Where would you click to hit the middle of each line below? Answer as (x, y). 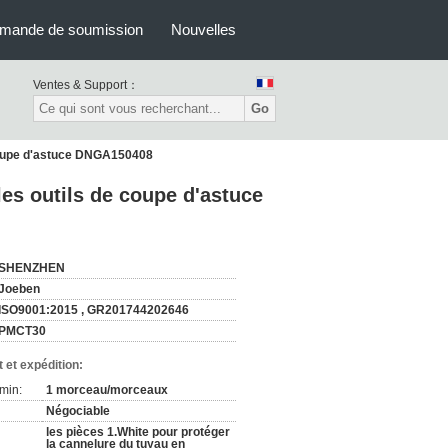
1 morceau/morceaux (107, 390)
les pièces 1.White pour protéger (138, 432)
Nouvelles (203, 29)
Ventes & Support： (86, 85)
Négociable (78, 411)
